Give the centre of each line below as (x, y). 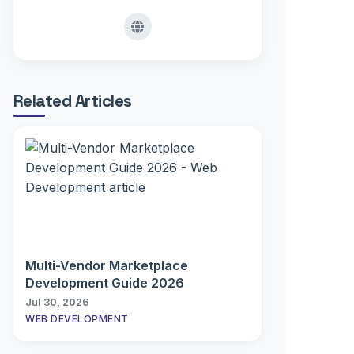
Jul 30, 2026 (57, 302)
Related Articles (73, 101)
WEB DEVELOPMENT (77, 319)
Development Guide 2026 (105, 283)
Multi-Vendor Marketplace (107, 265)
